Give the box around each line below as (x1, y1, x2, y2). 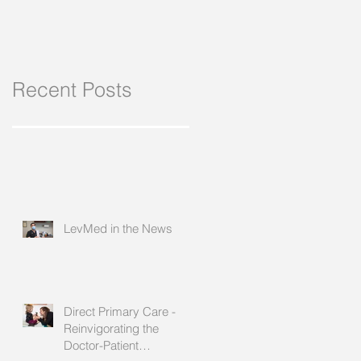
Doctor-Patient (64, 338, 139, 353)
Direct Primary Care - (64, 304, 176, 319)
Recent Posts (12, 77, 132, 102)
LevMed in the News (64, 221, 172, 236)
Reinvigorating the (64, 321, 159, 336)
